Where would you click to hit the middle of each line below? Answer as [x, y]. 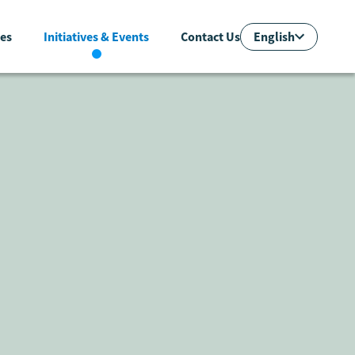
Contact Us [210, 37]
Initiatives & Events [96, 37]
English [274, 36]
